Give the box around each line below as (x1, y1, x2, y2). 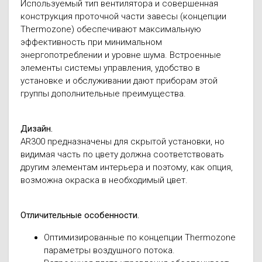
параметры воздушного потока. (44, 245, 175, 256)
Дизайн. (20, 123, 53, 134)
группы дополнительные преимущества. (20, 88, 186, 99)
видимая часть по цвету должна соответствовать (20, 149, 224, 160)
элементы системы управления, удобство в (20, 63, 200, 73)
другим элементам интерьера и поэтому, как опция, (20, 162, 233, 173)
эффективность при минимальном (20, 37, 162, 47)
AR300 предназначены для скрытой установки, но (20, 136, 225, 147)
